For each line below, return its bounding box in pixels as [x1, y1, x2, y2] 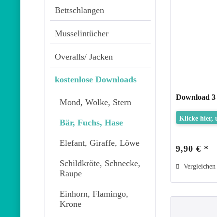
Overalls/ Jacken [55, 51, 113, 62]
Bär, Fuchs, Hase [60, 118, 123, 128]
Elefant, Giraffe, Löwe [60, 138, 139, 148]
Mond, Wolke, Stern [60, 97, 131, 108]
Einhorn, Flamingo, [60, 188, 128, 199]
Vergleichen [182, 162, 216, 170]
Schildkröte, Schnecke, [60, 158, 140, 168]
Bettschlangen [55, 5, 104, 15]
